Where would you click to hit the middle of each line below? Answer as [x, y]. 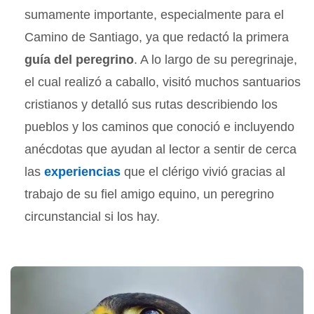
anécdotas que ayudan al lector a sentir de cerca [161, 149]
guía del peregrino [80, 59]
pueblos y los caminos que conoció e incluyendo [160, 127]
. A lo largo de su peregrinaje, [216, 59]
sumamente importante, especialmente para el [155, 14]
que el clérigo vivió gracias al [203, 171]
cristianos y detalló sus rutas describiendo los [151, 104]
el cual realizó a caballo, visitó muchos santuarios [163, 82]
